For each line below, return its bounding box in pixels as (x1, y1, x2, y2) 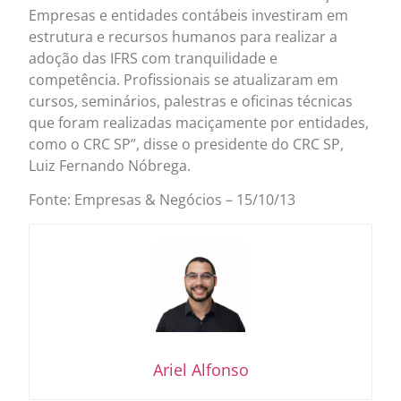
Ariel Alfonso (152, 358, 249, 380)
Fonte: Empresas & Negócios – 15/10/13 (29, 190, 296, 210)
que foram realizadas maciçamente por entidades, (29, 113, 370, 133)
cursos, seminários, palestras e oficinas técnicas (29, 91, 354, 112)
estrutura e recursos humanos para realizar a (29, 27, 338, 47)
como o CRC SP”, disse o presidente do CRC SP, (29, 134, 345, 155)
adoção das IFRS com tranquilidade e (29, 48, 278, 69)
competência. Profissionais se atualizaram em (29, 70, 339, 90)
